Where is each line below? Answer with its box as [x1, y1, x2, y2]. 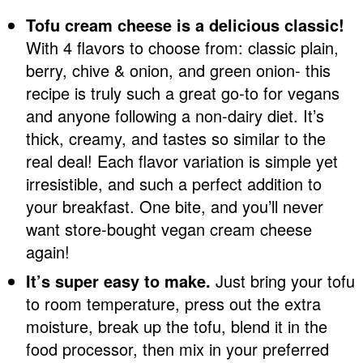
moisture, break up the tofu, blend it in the [26, 314, 327, 338]
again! [26, 239, 70, 263]
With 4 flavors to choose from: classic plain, [26, 35, 339, 59]
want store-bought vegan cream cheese [26, 216, 312, 241]
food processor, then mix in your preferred [26, 336, 329, 361]
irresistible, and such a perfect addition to [26, 171, 322, 195]
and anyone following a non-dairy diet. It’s [26, 103, 324, 127]
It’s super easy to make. [26, 268, 211, 293]
